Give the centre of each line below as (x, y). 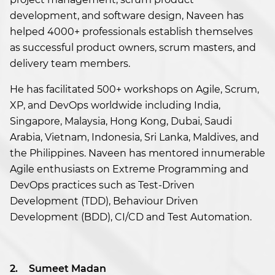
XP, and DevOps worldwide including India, (115, 106)
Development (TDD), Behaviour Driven (104, 201)
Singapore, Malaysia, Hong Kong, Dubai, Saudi (121, 122)
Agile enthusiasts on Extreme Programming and (129, 169)
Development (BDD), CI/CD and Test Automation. (131, 217)
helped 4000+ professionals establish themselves (131, 32)
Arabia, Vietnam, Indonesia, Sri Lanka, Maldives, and (134, 137)
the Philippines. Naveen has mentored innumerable (137, 153)
